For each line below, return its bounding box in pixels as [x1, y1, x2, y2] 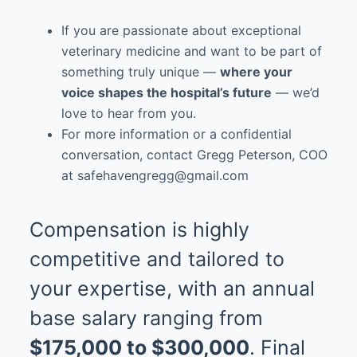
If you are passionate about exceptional [61, 22, 301, 38]
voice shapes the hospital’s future [61, 84, 272, 100]
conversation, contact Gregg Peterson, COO [61, 146, 328, 163]
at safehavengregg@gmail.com [61, 167, 249, 183]
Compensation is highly [29, 218, 249, 241]
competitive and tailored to [29, 247, 284, 271]
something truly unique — [61, 63, 220, 80]
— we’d [271, 84, 320, 100]
